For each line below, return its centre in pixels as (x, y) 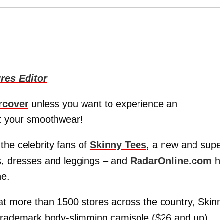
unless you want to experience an (103, 104)
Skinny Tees (118, 145)
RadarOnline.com (171, 161)
